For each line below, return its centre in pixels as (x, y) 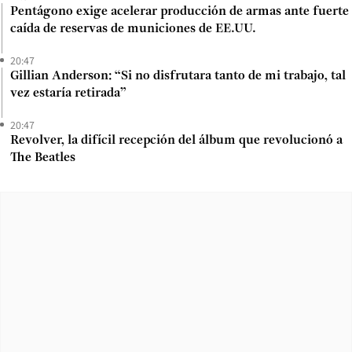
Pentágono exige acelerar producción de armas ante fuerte (180, 11)
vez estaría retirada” (68, 93)
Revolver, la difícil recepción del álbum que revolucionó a (176, 140)
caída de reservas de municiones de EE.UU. (133, 29)
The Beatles (43, 158)
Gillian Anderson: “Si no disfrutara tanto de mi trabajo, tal (178, 76)
